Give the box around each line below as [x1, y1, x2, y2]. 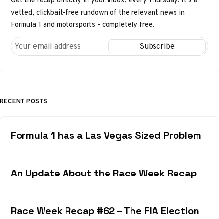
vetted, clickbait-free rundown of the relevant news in [10, 7, 185, 18]
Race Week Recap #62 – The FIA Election [10, 204, 199, 217]
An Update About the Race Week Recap [10, 167, 197, 180]
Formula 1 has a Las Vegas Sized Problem [10, 129, 201, 142]
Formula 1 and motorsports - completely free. [10, 19, 154, 30]
